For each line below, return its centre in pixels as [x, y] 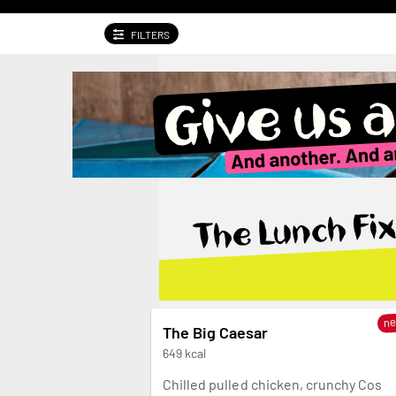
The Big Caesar [216, 332]
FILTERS [150, 34]
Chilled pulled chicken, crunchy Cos [273, 384]
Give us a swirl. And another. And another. [200, 80]
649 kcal [185, 353]
